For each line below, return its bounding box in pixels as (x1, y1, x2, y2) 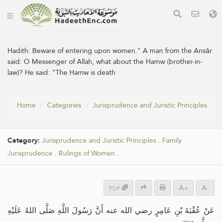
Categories (47, 99, 81, 111)
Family (162, 134, 182, 147)
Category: (7, 134, 42, 147)
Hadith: (7, 44, 32, 57)
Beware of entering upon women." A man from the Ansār (32, 44, 212, 57)
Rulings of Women (58, 147, 115, 160)
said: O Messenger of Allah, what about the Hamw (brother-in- (7, 55, 203, 68)
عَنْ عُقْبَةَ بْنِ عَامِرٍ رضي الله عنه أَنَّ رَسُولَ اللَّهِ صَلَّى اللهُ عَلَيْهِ (7, 206, 215, 215)
